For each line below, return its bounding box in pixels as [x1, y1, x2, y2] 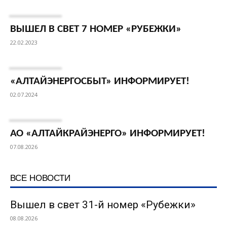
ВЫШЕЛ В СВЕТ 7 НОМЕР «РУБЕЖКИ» [10, 24, 181, 35]
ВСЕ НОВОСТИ [10, 171, 70, 184]
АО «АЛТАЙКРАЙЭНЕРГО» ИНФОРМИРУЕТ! [10, 128, 205, 139]
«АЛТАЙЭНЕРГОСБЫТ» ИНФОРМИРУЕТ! [10, 76, 190, 87]
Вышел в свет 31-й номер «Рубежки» [10, 199, 196, 211]
